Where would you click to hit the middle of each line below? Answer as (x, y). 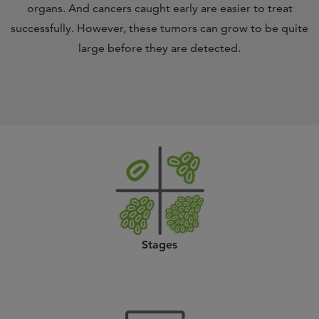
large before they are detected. (159, 48)
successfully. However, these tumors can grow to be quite (159, 28)
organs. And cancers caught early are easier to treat (159, 8)
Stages (159, 245)
